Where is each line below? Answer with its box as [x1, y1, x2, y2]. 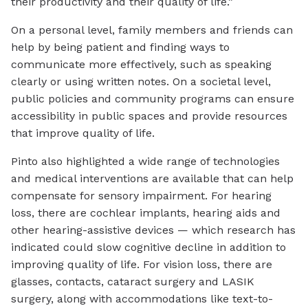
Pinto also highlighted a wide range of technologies [11, 155, 280, 168]
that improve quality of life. [11, 126, 155, 140]
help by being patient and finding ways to [11, 41, 230, 54]
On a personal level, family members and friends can [11, 23, 293, 37]
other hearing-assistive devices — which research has [11, 223, 296, 237]
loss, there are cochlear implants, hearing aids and [11, 206, 280, 220]
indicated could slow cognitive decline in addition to [11, 241, 286, 254]
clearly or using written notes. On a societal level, [11, 75, 271, 89]
